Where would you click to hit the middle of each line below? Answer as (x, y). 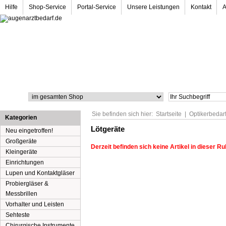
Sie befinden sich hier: (122, 114)
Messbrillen (21, 194)
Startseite (169, 114)
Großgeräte (21, 141)
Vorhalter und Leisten (35, 204)
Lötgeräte (108, 129)
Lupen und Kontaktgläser (40, 173)
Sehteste (18, 215)
